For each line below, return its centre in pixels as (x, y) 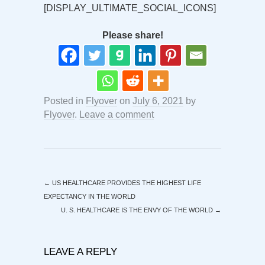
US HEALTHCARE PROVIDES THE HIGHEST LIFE (126, 183)
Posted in (65, 101)
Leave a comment (117, 115)
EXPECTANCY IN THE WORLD (90, 197)
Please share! (132, 35)
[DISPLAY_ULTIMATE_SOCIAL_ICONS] (130, 8)
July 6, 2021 (158, 101)
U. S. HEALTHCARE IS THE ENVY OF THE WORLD (138, 210)
